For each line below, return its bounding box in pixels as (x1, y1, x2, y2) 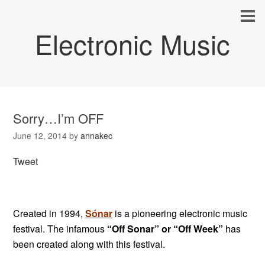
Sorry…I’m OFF (13, 109, 104, 127)
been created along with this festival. (13, 237, 166, 251)
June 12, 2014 (13, 130, 67, 141)
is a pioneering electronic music (112, 206, 248, 220)
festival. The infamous (13, 222, 108, 235)
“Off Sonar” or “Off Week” (107, 222, 224, 235)
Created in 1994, (13, 206, 83, 220)
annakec (80, 130, 113, 141)
